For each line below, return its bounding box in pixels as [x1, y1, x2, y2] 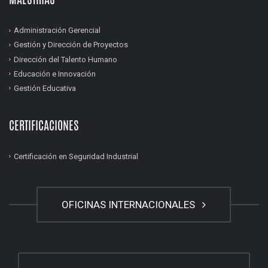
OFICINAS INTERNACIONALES [62, 198, 200, 211]
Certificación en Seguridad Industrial [14, 151, 138, 161]
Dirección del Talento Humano [14, 54, 117, 64]
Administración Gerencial [14, 26, 100, 35]
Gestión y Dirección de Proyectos [14, 40, 128, 50]
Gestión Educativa [14, 83, 76, 93]
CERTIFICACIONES [9, 116, 79, 134]
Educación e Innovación [14, 69, 96, 78]
